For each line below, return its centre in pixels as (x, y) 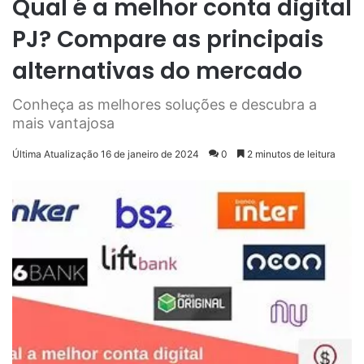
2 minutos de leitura (290, 154)
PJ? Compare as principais (168, 40)
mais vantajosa (63, 123)
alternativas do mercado (157, 71)
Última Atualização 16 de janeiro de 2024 (106, 154)
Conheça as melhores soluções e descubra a (165, 105)
